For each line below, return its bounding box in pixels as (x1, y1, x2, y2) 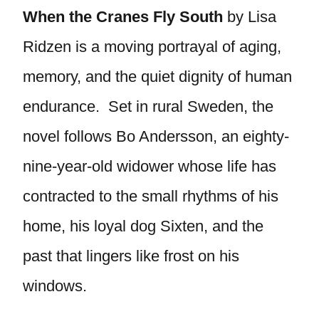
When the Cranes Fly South (23, 8, 223, 26)
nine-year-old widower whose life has (23, 157, 276, 175)
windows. (23, 277, 87, 295)
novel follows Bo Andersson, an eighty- (23, 127, 289, 145)
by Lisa (223, 8, 276, 26)
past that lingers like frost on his (23, 247, 239, 265)
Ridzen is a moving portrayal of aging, (23, 38, 281, 56)
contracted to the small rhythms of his (23, 187, 278, 205)
